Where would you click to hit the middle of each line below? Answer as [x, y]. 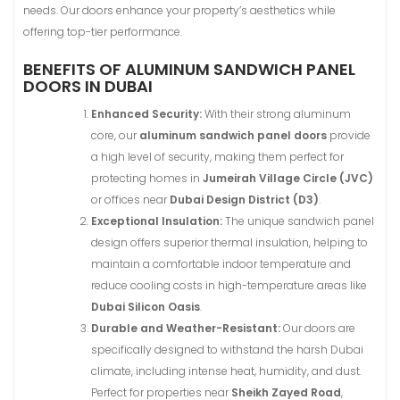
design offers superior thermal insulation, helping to [229, 242]
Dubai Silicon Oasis [146, 307]
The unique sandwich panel [298, 221]
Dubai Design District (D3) [244, 200]
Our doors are [318, 328]
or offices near [130, 200]
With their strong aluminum [276, 114]
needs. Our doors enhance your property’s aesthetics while [179, 10]
